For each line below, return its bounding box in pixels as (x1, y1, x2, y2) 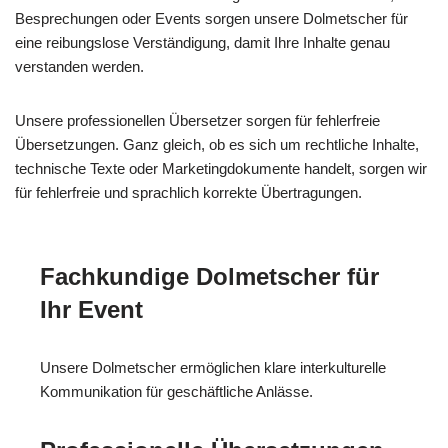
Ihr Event (40, 295, 143, 323)
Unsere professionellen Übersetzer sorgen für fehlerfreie (15, 111, 380, 129)
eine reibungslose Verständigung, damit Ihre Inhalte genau (15, 33, 390, 51)
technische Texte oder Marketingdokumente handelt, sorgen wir (15, 159, 427, 177)
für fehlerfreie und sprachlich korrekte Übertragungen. (15, 183, 362, 201)
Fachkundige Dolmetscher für (40, 262, 379, 290)
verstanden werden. (15, 57, 144, 75)
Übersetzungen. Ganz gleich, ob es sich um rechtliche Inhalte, (15, 135, 419, 153)
